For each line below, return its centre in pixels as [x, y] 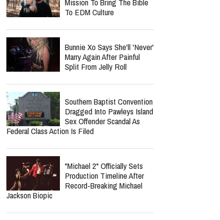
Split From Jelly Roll [96, 67]
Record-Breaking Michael [104, 185]
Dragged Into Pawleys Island [109, 111]
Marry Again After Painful [102, 57]
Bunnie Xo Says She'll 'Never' [109, 47]
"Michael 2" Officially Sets [104, 166]
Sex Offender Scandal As [102, 121]
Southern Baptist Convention [109, 101]
